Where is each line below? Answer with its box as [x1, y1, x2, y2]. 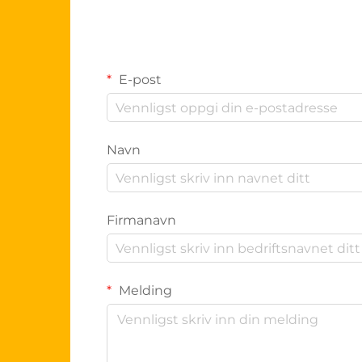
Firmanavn [107, 213, 176, 228]
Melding [116, 283, 172, 298]
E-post [116, 72, 162, 87]
